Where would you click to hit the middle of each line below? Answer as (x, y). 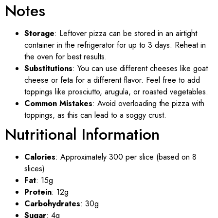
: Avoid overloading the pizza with (148, 103)
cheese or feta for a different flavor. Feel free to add (112, 80)
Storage (39, 33)
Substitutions (48, 68)
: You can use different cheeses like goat (140, 68)
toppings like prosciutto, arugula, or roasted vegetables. (116, 91)
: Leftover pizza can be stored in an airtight (126, 33)
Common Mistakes (58, 103)
